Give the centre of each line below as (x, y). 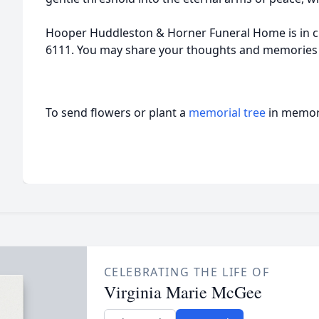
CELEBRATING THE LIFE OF (187, 272)
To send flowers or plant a (117, 113)
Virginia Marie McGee (183, 292)
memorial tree (227, 113)
